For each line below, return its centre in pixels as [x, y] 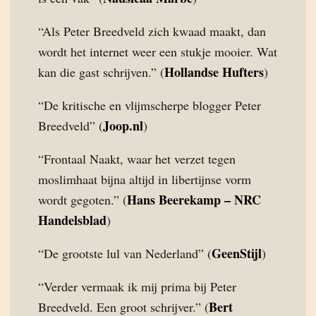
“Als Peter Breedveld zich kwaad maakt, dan [152, 31]
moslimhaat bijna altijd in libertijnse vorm [145, 179]
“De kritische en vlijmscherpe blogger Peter [150, 105]
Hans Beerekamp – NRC [194, 200]
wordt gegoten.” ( [83, 200]
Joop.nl [123, 126]
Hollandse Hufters [214, 72]
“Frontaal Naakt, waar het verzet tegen [137, 159]
